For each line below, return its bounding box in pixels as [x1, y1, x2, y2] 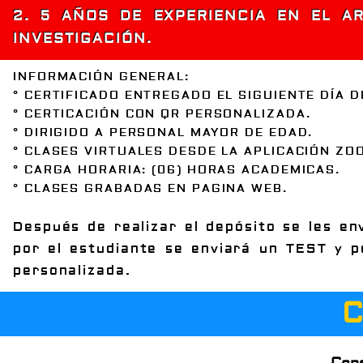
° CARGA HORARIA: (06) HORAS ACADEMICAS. [13, 162, 341, 177]
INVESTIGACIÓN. [13, 29, 152, 47]
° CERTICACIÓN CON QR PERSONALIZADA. [13, 106, 311, 122]
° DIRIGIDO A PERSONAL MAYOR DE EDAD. [13, 125, 314, 140]
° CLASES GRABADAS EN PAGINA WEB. [13, 181, 288, 196]
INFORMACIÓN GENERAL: [13, 69, 190, 84]
